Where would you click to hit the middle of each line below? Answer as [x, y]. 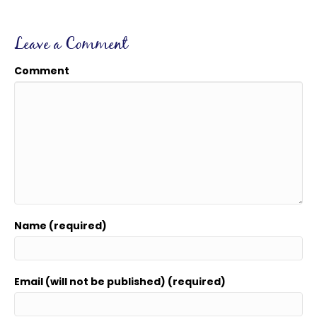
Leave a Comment [71, 45]
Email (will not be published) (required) [120, 281]
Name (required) [60, 225]
